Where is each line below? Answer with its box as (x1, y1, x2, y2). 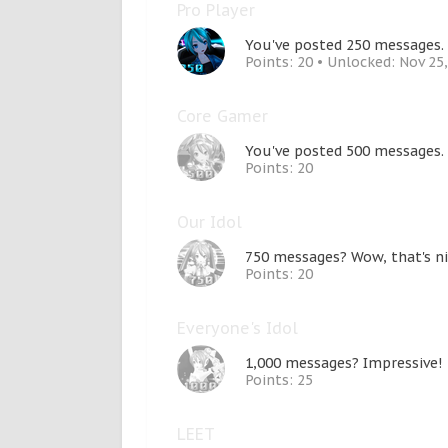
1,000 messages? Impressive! (245, 354, 442, 372)
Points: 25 (245, 371, 313, 389)
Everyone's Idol (177, 318, 298, 338)
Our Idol (177, 212, 242, 232)
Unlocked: (327, 53, 399, 71)
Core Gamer (177, 106, 268, 126)
